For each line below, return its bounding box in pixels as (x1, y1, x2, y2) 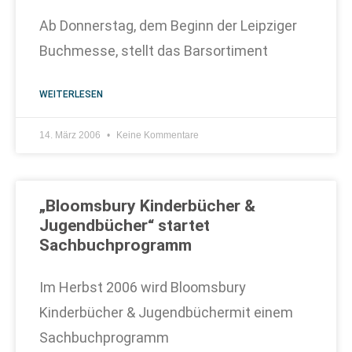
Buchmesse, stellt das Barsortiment (39, 42, 268, 59)
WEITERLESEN (39, 89, 103, 100)
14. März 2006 (39, 130, 103, 141)
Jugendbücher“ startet (39, 216, 210, 235)
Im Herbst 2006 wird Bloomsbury (39, 279, 246, 295)
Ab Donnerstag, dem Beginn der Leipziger (39, 17, 297, 34)
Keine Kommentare (114, 130, 199, 141)
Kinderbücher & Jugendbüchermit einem (39, 304, 293, 321)
